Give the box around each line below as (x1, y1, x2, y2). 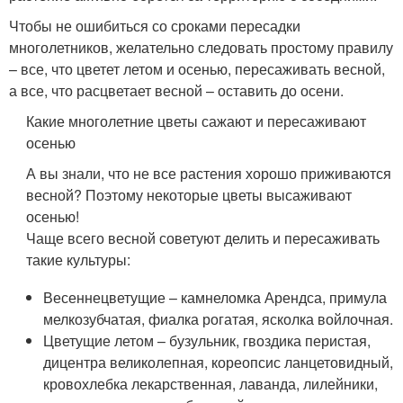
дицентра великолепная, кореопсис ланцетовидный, (43, 352, 394, 372)
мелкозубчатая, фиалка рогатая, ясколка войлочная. (43, 309, 394, 329)
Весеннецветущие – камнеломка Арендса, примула (43, 287, 388, 308)
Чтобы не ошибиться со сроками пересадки (9, 15, 300, 36)
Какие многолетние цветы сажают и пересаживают (26, 111, 367, 131)
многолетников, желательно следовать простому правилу (9, 37, 393, 58)
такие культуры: (26, 249, 131, 270)
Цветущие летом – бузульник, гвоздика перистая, (43, 330, 372, 351)
